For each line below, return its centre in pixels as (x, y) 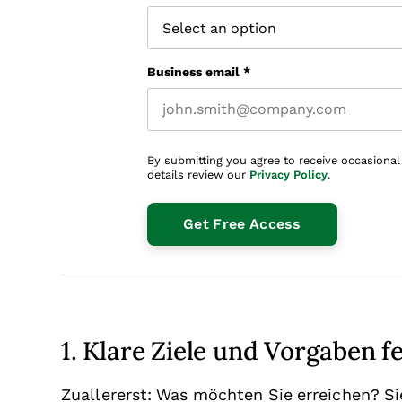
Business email (193, 72)
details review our (198, 175)
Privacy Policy (288, 175)
